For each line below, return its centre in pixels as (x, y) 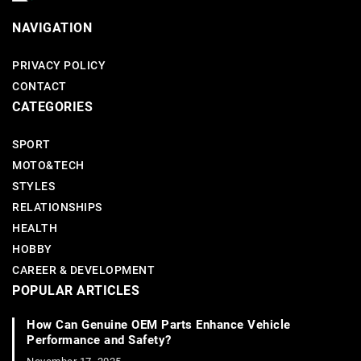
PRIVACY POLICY (59, 66)
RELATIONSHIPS (57, 207)
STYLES (33, 187)
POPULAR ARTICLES (76, 291)
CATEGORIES (52, 107)
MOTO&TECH (48, 166)
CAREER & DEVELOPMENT (83, 270)
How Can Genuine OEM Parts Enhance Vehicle (159, 325)
